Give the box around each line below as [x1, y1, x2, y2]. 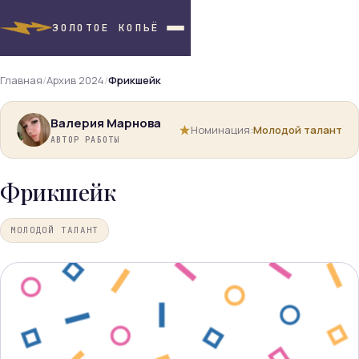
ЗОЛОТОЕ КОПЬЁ [52, 21, 160, 34]
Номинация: [191, 123, 253, 137]
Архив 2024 [46, 73, 104, 87]
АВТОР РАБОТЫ [50, 135, 120, 145]
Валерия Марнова [50, 115, 161, 131]
